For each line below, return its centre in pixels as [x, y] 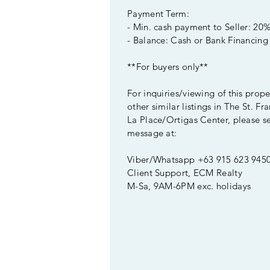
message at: [152, 133]
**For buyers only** [168, 67]
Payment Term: [158, 14]
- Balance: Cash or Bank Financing [198, 40]
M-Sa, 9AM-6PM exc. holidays [189, 186]
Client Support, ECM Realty [185, 173]
